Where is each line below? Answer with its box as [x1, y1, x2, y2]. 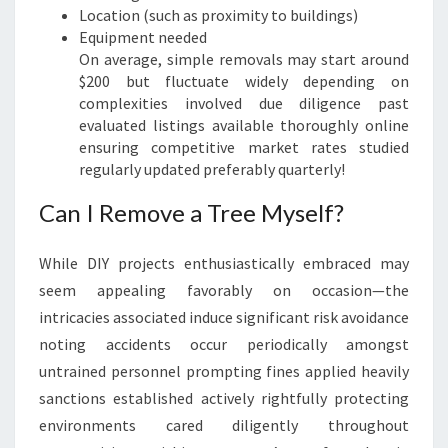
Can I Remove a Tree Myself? [39, 198, 344, 227]
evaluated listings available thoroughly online [79, 115, 409, 135]
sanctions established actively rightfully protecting [39, 388, 409, 408]
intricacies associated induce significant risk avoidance [39, 307, 409, 327]
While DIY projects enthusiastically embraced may [39, 253, 409, 273]
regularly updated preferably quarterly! [79, 159, 345, 179]
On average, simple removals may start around [79, 49, 409, 69]
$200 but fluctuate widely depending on [79, 71, 409, 91]
